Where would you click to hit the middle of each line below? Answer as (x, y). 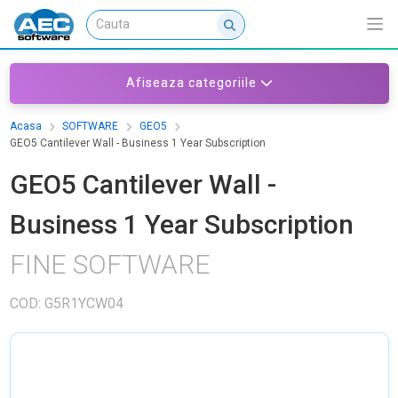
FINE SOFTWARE (110, 264)
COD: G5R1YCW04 (66, 303)
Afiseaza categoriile (191, 83)
